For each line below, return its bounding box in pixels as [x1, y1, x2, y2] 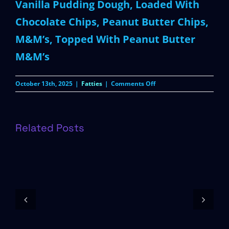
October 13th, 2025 [15, 79, 73, 88]
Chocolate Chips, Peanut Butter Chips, [15, 14, 209, 29]
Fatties [81, 79, 102, 88]
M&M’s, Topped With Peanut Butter [15, 32, 195, 46]
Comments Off [111, 79, 155, 88]
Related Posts [15, 121, 84, 134]
